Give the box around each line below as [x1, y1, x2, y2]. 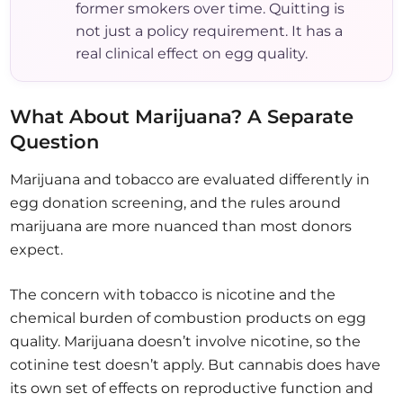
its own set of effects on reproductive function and [10, 380, 374, 398]
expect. [10, 241, 64, 259]
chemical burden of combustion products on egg [10, 309, 367, 327]
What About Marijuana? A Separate [10, 105, 354, 129]
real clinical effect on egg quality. [76, 45, 309, 63]
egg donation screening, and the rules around [10, 194, 342, 212]
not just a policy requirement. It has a [76, 22, 344, 40]
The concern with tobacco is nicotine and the [10, 286, 336, 304]
